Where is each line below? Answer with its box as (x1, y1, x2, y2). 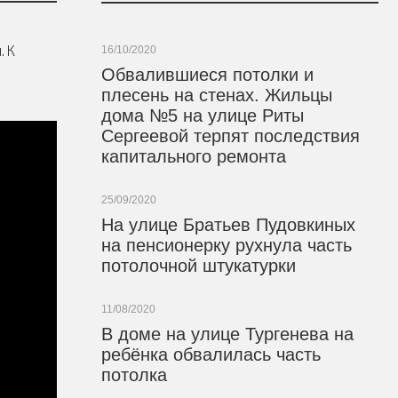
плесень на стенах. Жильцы (100, 85, 332, 105)
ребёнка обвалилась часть (100, 345, 321, 364)
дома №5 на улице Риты (100, 106, 304, 125)
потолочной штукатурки (100, 256, 296, 275)
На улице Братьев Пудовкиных (100, 215, 355, 235)
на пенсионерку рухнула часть (100, 235, 352, 255)
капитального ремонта (100, 147, 286, 166)
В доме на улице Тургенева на (100, 324, 354, 344)
